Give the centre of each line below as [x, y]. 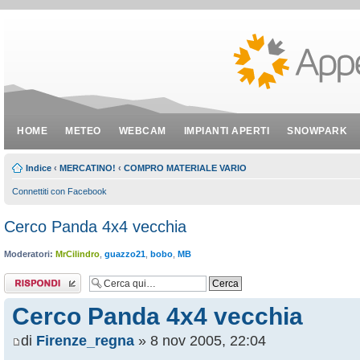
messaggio [25, 287]
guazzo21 [125, 254]
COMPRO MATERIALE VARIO [185, 168]
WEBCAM [142, 131]
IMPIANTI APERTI [226, 131]
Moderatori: [29, 254]
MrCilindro [78, 254]
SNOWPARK [317, 131]
